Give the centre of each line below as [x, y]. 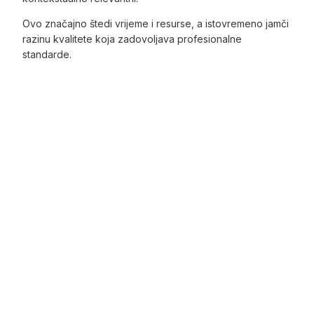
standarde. [47, 55]
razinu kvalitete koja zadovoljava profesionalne [132, 39]
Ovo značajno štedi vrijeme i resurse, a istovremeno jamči [156, 24]
